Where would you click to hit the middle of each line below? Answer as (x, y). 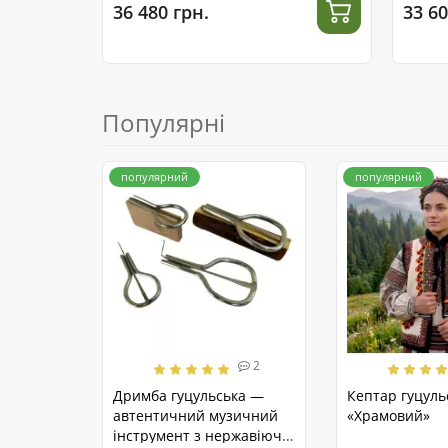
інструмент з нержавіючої (203, 436)
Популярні (163, 123)
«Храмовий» (388, 416)
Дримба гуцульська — (188, 396)
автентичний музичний (195, 416)
